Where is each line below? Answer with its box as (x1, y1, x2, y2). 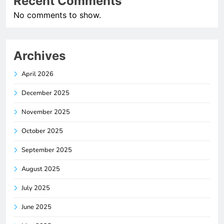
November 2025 (21, 107, 70, 116)
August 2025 (21, 164, 60, 173)
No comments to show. (13, 9, 101, 20)
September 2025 (21, 145, 72, 154)
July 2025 (21, 183, 50, 192)
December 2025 (21, 88, 69, 97)
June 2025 (21, 202, 51, 211)
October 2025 (21, 126, 63, 135)
